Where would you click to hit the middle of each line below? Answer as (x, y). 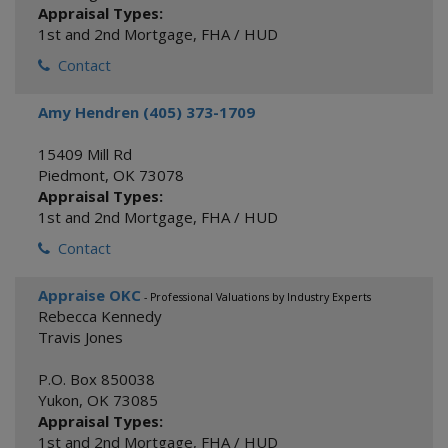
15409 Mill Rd (85, 154)
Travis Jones (80, 337)
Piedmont (71, 175)
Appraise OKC (89, 295)
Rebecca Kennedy (100, 316)
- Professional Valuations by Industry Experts (256, 297)
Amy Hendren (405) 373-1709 (146, 112)
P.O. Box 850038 (96, 379)
